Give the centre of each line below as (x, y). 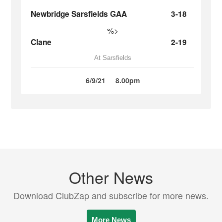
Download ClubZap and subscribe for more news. (111, 195)
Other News (111, 177)
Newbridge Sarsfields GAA (79, 14)
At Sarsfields (112, 58)
